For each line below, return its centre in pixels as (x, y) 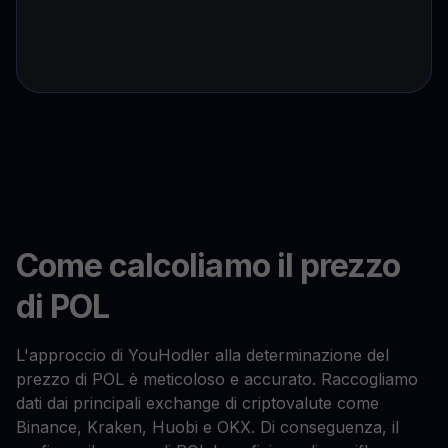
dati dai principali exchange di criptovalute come (197, 403)
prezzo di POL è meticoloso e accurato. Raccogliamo (217, 379)
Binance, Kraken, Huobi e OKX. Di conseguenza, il (207, 427)
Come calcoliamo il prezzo (208, 266)
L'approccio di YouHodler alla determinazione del (202, 355)
